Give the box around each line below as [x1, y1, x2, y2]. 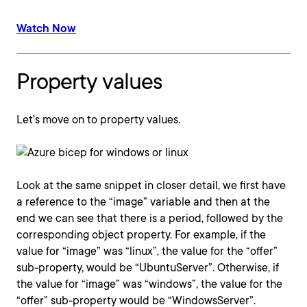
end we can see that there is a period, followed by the [16, 212, 283, 225]
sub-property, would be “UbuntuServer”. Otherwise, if [16, 261, 279, 274]
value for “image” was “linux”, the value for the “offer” [16, 245, 278, 258]
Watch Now [16, 22, 76, 35]
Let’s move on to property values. [16, 113, 180, 126]
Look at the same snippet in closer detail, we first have [16, 179, 286, 192]
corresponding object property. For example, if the [16, 228, 266, 241]
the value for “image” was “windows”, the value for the [16, 278, 282, 291]
